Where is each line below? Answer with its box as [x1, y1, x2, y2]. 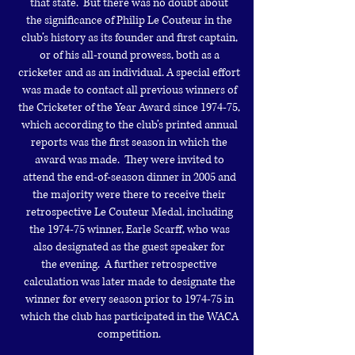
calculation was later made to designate [23, 274, 219, 289]
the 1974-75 [29, 222, 87, 237]
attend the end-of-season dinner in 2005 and [22, 170, 236, 185]
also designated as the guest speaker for [33, 239, 225, 254]
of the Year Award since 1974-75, [85, 100, 240, 115]
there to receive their [123, 187, 226, 202]
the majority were [32, 187, 123, 202]
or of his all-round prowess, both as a [39, 48, 219, 63]
